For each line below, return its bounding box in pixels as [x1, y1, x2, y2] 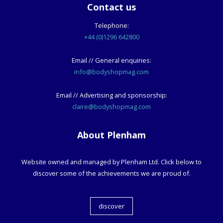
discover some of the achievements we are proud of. [32, 169, 191, 178]
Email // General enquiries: [72, 56, 151, 65]
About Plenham [77, 129, 146, 141]
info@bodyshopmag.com [74, 67, 149, 77]
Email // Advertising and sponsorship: [56, 91, 167, 100]
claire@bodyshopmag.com [72, 102, 151, 111]
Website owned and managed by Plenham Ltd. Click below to [21, 157, 202, 167]
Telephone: [94, 21, 129, 30]
